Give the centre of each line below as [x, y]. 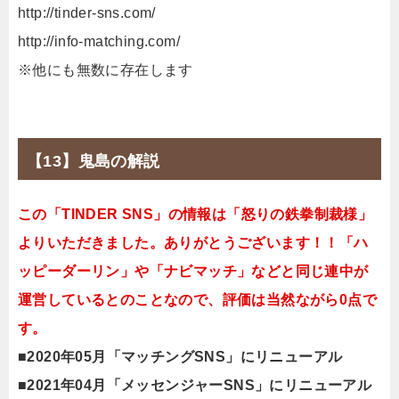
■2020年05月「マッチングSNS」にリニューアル [180, 356]
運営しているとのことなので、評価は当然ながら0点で [197, 299]
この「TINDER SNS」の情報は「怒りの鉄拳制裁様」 [195, 214]
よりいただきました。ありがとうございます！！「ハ [193, 242]
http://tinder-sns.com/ [87, 12]
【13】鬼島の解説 [94, 161]
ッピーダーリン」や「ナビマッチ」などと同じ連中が [193, 271]
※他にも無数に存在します [106, 69]
